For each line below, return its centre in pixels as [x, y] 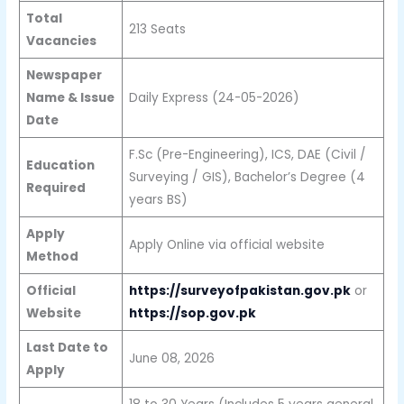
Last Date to [67, 347]
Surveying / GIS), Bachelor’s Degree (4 [247, 177]
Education [60, 165]
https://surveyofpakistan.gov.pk [239, 290]
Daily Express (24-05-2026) [214, 97]
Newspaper [64, 75]
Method [52, 256]
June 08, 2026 [171, 358]
